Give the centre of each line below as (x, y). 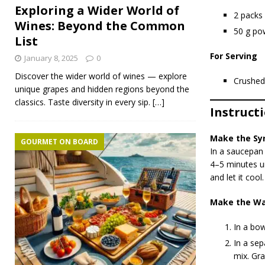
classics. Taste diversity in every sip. (84, 102)
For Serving (233, 56)
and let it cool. (237, 177)
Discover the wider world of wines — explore (101, 76)
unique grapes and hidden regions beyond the (102, 89)
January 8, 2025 (51, 58)
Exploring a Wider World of (97, 11)
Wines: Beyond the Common (100, 26)
